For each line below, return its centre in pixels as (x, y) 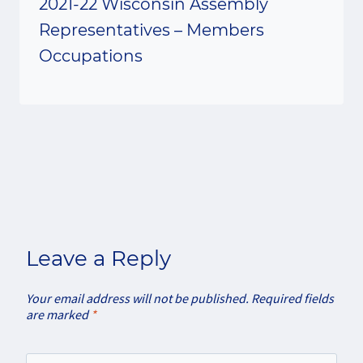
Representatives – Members (152, 30)
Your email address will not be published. (137, 298)
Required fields (293, 298)
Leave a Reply (98, 258)
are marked (58, 314)
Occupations (91, 56)
